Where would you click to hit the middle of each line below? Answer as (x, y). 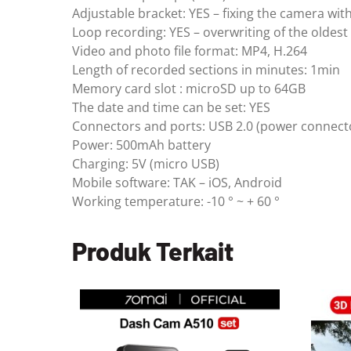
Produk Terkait (153, 250)
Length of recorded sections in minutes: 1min (206, 69)
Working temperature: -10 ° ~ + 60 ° (176, 201)
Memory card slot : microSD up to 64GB (189, 88)
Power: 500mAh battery (141, 145)
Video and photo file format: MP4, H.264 (190, 51)
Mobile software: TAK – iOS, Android (177, 182)
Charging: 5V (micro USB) (146, 163)
